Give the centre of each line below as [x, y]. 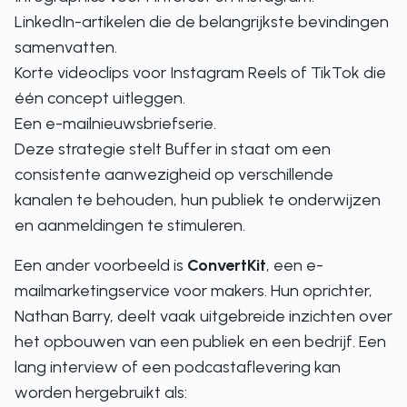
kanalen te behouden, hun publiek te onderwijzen [198, 200]
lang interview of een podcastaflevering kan [178, 367]
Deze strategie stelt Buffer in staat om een [173, 149]
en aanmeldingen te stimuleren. [130, 225]
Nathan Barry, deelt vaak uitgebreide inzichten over [203, 316]
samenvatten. [66, 47]
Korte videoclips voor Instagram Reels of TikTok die [200, 73]
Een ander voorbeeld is [101, 265]
